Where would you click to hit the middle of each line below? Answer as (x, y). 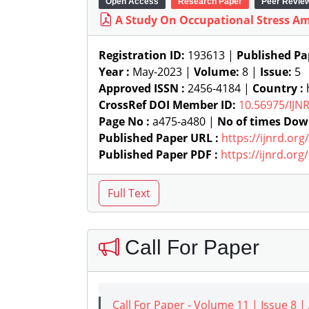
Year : (114, 72)
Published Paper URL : (159, 138)
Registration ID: (142, 55)
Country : (278, 88)
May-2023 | (162, 72)
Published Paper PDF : (158, 154)
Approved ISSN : (142, 88)
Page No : (124, 121)
